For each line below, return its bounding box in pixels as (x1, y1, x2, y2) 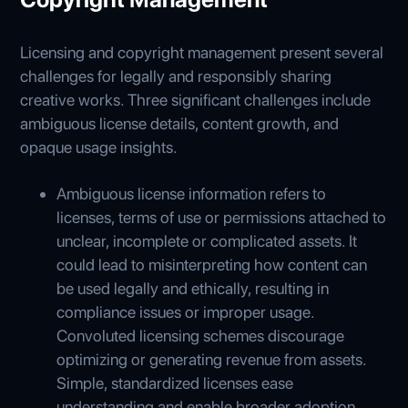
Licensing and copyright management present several (20, 42, 384, 62)
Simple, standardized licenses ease (56, 372, 294, 393)
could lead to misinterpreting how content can (56, 254, 368, 274)
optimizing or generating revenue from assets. (56, 349, 367, 369)
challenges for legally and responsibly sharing (20, 66, 332, 86)
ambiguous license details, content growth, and (20, 113, 340, 133)
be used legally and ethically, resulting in (56, 278, 330, 298)
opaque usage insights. (20, 137, 178, 157)
